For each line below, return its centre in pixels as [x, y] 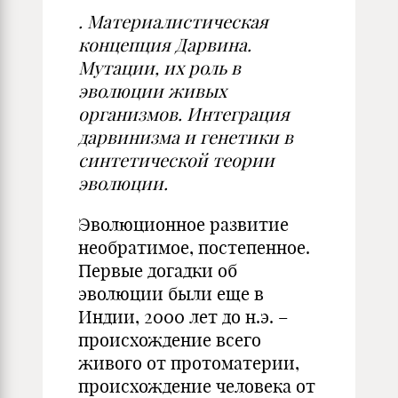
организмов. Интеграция [184, 114]
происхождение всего [170, 340]
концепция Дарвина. [165, 45]
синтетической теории [176, 160]
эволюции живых [152, 91]
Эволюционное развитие [183, 224]
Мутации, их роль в [159, 68]
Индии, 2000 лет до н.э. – [183, 317]
